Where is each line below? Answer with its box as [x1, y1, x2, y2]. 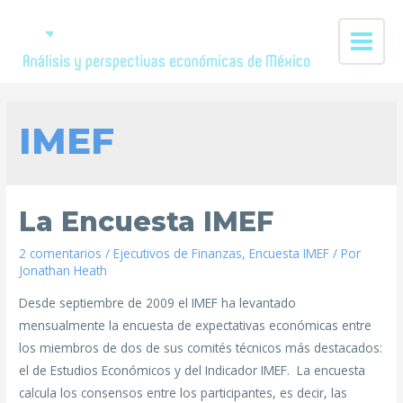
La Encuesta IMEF [19, 205, 274, 239]
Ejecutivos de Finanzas [113, 245, 243, 263]
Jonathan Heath [19, 262, 108, 280]
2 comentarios [19, 245, 103, 263]
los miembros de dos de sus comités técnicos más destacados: [19, 339, 383, 357]
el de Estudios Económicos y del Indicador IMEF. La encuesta [19, 362, 366, 380]
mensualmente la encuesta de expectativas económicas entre [19, 317, 372, 335]
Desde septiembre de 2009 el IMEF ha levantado [19, 294, 297, 312]
